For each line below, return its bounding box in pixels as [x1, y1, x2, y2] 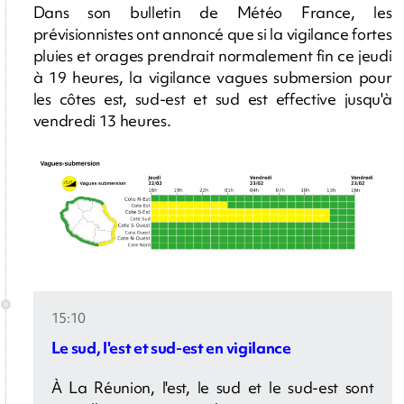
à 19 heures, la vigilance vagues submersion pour [32, 66, 392, 87]
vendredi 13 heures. [32, 109, 171, 131]
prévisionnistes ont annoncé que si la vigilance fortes [32, 23, 392, 44]
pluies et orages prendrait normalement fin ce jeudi [32, 44, 392, 66]
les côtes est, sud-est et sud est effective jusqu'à [32, 87, 392, 109]
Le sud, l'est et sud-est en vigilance [50, 337, 291, 359]
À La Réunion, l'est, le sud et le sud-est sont [50, 377, 374, 399]
